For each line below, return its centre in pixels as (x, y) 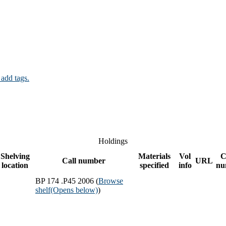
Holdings (113, 141)
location (15, 165)
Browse (111, 181)
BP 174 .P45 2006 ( (67, 181)
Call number (84, 160)
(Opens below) (74, 190)
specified (154, 165)
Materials (154, 156)
